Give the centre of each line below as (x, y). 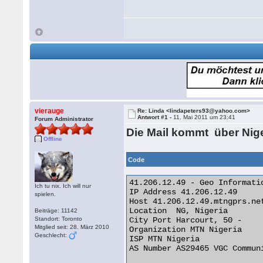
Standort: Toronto (59, 219)
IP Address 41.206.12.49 (183, 192)
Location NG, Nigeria (179, 211)
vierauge (50, 111)
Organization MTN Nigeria (186, 230)
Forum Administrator (64, 119)
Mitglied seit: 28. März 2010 (72, 227)
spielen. (45, 194)
